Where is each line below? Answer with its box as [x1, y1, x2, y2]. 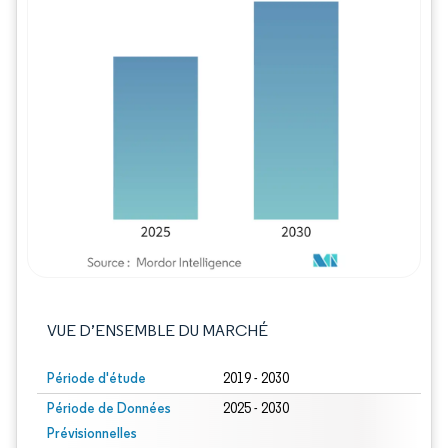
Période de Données [47, 399, 171, 417]
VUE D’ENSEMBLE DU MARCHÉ [47, 321, 268, 340]
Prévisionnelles [47, 424, 137, 442]
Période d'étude [47, 369, 146, 387]
